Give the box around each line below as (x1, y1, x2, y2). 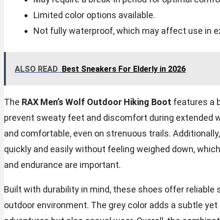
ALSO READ (15, 64, 58, 74)
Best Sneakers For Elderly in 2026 (62, 64, 186, 74)
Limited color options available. (33, 9, 155, 20)
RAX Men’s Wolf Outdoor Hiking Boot (22, 96, 171, 107)
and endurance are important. (4, 159, 121, 170)
